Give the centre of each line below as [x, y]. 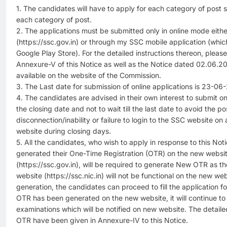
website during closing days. [64, 131]
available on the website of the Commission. [89, 75]
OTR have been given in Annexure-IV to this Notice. [102, 220]
